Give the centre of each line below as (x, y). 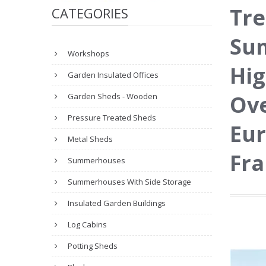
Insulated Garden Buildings (116, 203)
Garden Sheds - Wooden (112, 96)
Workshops (88, 53)
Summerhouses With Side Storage (129, 182)
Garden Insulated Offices (112, 75)
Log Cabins (86, 224)
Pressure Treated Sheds (111, 118)
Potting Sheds (92, 246)
